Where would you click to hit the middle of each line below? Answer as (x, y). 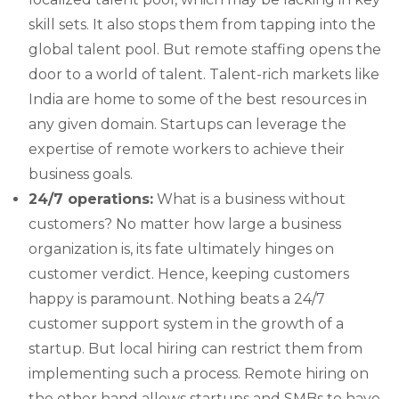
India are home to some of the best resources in (198, 99)
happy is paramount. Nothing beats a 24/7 (177, 298)
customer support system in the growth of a (186, 323)
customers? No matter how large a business (185, 224)
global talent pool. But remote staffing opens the (205, 49)
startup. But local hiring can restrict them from (195, 348)
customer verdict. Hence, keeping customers (189, 273)
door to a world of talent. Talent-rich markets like (204, 74)
